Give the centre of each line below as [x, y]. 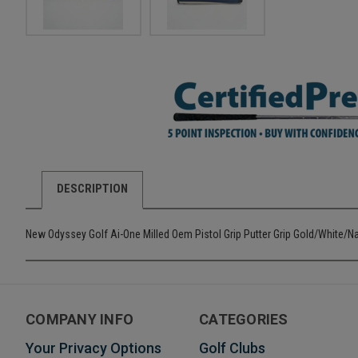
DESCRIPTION [92, 189]
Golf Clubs [232, 348]
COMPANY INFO [80, 319]
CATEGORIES [244, 319]
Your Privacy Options [93, 348]
